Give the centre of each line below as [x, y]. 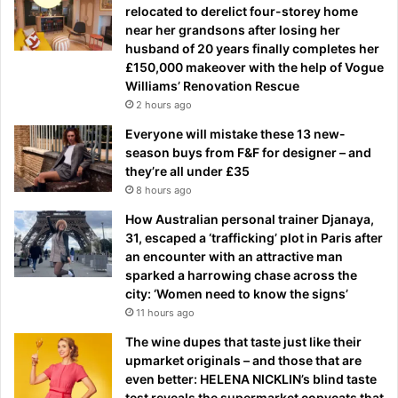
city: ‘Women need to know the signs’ [237, 293]
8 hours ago [164, 190]
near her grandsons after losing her [233, 29]
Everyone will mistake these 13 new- [235, 133]
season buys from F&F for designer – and [248, 152]
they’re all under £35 [187, 171]
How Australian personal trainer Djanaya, [250, 219]
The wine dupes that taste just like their [243, 341]
